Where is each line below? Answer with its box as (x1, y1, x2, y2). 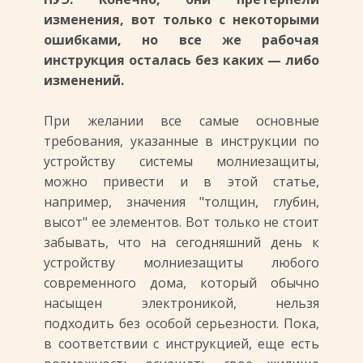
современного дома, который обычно (44, 274, 319, 292)
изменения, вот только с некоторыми (44, 11, 319, 28)
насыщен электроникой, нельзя (44, 294, 319, 312)
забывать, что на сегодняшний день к (44, 233, 319, 251)
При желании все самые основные (44, 112, 319, 130)
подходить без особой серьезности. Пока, (44, 314, 319, 332)
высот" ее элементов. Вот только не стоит (44, 213, 319, 231)
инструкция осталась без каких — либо (44, 51, 319, 69)
